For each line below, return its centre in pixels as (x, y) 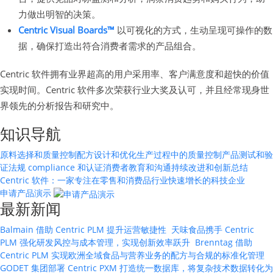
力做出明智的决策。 (59, 14)
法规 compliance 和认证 (56, 167)
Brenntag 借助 (224, 242)
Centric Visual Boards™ (66, 30)
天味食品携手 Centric (213, 229)
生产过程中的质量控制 (179, 154)
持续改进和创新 (201, 167)
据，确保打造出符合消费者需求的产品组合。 (110, 45)
